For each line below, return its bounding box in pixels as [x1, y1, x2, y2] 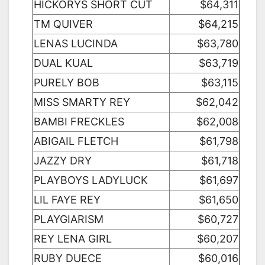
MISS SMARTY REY [34, 96, 130, 109]
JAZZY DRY [34, 154, 92, 167]
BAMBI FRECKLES [34, 115, 124, 128]
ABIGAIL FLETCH [34, 135, 118, 148]
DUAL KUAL [34, 57, 93, 70]
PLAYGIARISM [34, 213, 104, 226]
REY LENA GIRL [34, 232, 112, 245]
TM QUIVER [34, 18, 93, 31]
